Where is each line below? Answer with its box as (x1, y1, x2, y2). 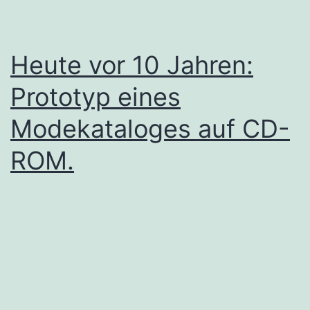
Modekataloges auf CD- (10, 113, 290, 144)
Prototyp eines (10, 81, 181, 112)
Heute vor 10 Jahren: (10, 49, 253, 80)
